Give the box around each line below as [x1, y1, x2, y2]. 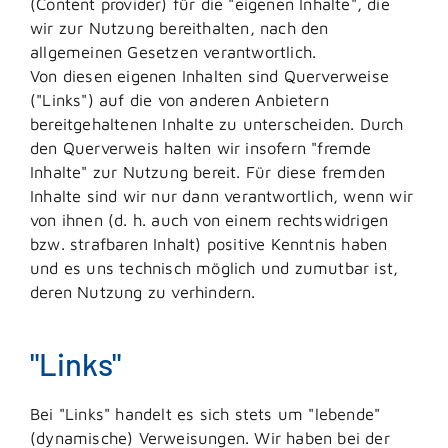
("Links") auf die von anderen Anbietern [30, 90, 329, 110]
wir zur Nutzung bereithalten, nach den [30, 18, 329, 38]
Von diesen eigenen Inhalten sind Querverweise [30, 66, 390, 86]
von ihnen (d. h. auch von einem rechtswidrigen [30, 210, 389, 230]
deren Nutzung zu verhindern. [30, 282, 256, 302]
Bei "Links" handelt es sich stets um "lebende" [30, 404, 381, 424]
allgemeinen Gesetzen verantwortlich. [30, 42, 317, 62]
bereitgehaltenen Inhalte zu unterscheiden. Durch [30, 114, 404, 134]
